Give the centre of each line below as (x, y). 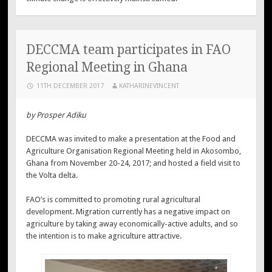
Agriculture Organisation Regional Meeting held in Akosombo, (134, 151)
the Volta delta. (52, 175)
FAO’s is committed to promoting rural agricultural (114, 199)
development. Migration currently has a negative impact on (128, 211)
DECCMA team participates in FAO (129, 49)
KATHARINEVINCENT (149, 86)
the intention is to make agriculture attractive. (104, 236)
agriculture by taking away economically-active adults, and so (132, 223)
